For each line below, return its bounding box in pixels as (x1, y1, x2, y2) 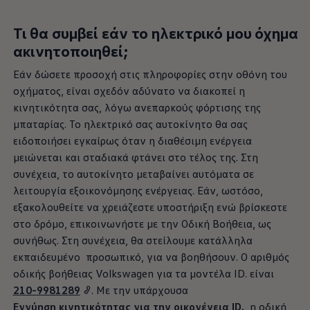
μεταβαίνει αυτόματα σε (133, 166, 254, 181)
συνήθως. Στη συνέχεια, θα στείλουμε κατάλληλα (12, 232, 253, 247)
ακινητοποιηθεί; (12, 41, 128, 60)
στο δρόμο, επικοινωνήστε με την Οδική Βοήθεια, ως (12, 216, 271, 230)
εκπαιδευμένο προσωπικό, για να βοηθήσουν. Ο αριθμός (12, 249, 289, 264)
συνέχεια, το (12, 166, 74, 181)
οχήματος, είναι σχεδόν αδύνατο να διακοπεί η (12, 83, 245, 98)
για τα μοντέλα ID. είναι (153, 266, 274, 280)
